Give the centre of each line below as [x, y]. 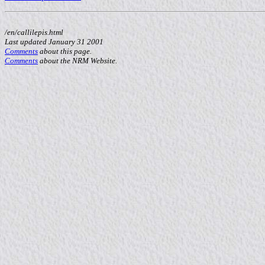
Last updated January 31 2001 [54, 42]
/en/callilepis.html [34, 32]
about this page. [65, 51]
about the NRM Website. [77, 61]
